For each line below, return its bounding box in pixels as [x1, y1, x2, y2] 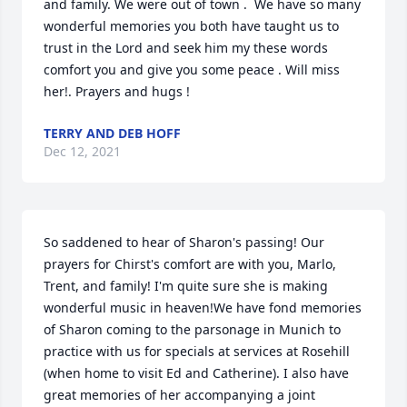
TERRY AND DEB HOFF [44, 124, 181, 143]
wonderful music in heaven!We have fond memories [44, 299, 362, 317]
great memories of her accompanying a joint [44, 386, 315, 404]
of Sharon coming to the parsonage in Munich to [44, 321, 341, 339]
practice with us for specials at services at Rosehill [44, 342, 350, 361]
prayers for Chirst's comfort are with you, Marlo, [44, 255, 336, 273]
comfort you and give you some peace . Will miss [44, 61, 340, 79]
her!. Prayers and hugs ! [44, 83, 190, 101]
